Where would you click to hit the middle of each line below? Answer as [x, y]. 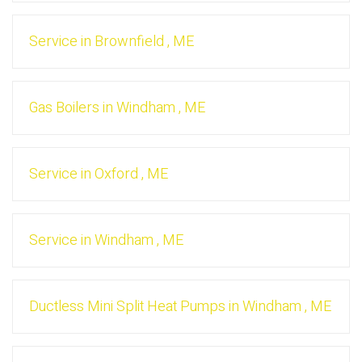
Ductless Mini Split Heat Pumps [127, 307]
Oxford [116, 175]
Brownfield [129, 42]
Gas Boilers [64, 108]
